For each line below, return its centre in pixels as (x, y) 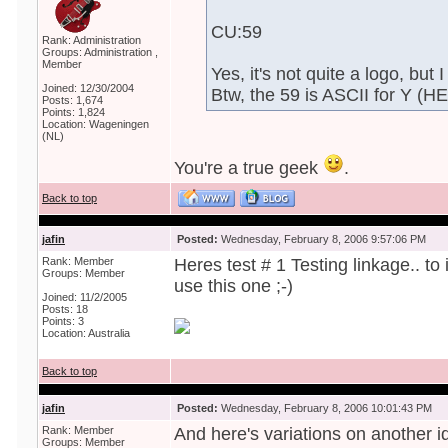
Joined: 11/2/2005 (84, 297)
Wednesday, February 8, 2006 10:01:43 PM (325, 408)
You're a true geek (248, 168)
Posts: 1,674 (72, 100)
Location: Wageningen (95, 124)
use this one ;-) (233, 286)
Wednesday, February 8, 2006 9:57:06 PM (322, 239)
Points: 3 (63, 321)
